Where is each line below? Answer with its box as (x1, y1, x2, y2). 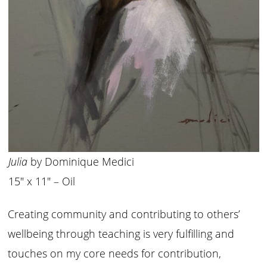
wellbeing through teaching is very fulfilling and (8, 226, 235, 241)
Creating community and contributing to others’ (8, 206, 241, 221)
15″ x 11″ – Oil (8, 174, 75, 189)
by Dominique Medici (27, 154, 134, 169)
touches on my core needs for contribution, (8, 246, 222, 260)
